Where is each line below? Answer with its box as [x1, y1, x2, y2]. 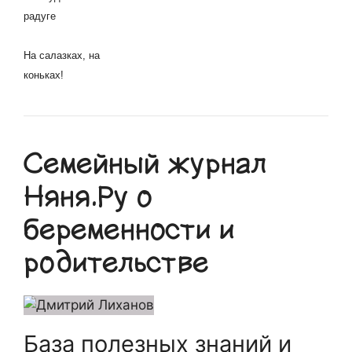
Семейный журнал [24, 146, 266, 181]
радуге [24, 10, 56, 22]
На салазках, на [24, 49, 100, 61]
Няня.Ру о [24, 179, 152, 214]
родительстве [24, 245, 209, 280]
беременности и [24, 212, 235, 247]
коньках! [24, 69, 64, 81]
